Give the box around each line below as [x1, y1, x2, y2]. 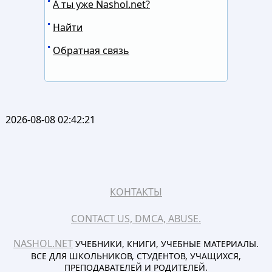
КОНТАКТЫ [109, 185, 162, 199]
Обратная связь [52, 43, 129, 57]
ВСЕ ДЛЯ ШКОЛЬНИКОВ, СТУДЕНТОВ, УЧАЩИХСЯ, [30, 250, 241, 262]
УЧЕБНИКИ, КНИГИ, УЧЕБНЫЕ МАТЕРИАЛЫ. [72, 237, 259, 250]
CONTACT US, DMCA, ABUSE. [70, 211, 201, 225]
